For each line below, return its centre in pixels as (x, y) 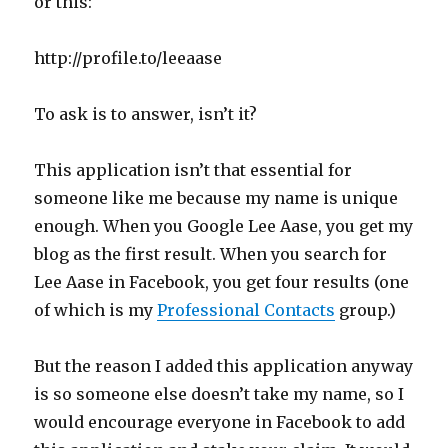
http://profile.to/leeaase (128, 57)
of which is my (96, 309)
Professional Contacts (246, 309)
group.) (366, 309)
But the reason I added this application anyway (224, 365)
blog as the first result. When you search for (211, 253)
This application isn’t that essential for (193, 169)
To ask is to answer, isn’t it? (146, 113)
